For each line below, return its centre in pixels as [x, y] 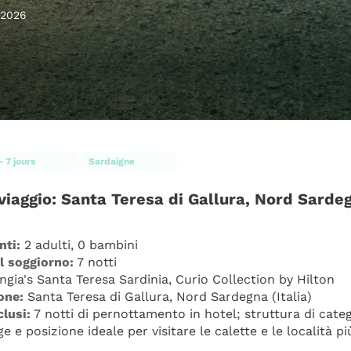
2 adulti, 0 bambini [79, 245]
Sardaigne [112, 161]
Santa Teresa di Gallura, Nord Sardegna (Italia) [168, 297]
